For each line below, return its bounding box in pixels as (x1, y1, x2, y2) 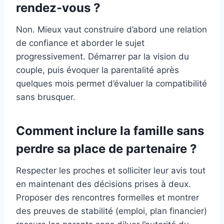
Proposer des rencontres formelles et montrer (16, 192, 199, 202)
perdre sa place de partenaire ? (16, 141, 197, 156)
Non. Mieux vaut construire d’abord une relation (16, 24, 207, 34)
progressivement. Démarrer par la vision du (16, 51, 189, 61)
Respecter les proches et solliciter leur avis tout (16, 165, 205, 175)
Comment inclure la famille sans (16, 123, 204, 138)
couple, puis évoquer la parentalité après (16, 64, 179, 75)
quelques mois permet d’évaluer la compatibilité (16, 78, 207, 88)
